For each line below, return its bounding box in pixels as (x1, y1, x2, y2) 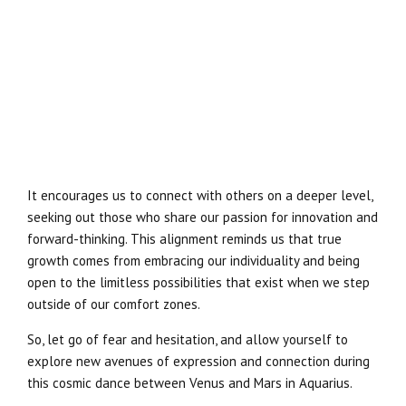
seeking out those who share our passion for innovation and (27, 208, 378, 226)
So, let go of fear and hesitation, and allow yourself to (27, 330, 348, 348)
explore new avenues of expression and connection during (27, 352, 370, 370)
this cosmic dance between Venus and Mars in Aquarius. (27, 373, 353, 391)
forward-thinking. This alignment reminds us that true (27, 229, 342, 247)
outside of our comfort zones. (27, 295, 200, 313)
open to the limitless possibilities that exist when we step (27, 273, 370, 291)
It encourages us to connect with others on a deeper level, (27, 186, 372, 204)
